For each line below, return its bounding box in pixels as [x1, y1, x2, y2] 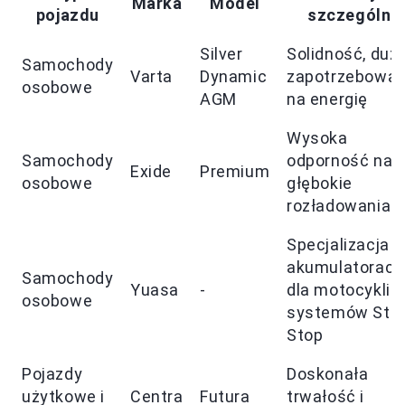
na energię [287, 89, 368, 109]
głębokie [287, 174, 353, 193]
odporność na [287, 151, 393, 171]
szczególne [307, 5, 400, 25]
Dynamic [200, 67, 268, 87]
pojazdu [35, 5, 100, 25]
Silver [200, 44, 243, 64]
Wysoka [287, 128, 348, 148]
